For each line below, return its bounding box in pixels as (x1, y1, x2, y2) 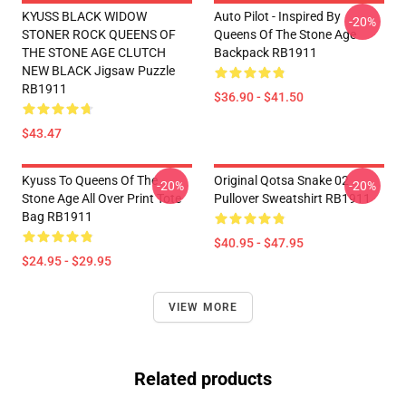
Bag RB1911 (22, 209, 92, 224)
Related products (134, 368, 272, 390)
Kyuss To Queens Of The (22, 173, 158, 188)
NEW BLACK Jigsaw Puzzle (22, 63, 175, 78)
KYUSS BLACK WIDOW (22, 9, 147, 24)
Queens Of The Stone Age (214, 27, 356, 42)
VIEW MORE (168, 301, 238, 314)
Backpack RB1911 (214, 45, 317, 60)
